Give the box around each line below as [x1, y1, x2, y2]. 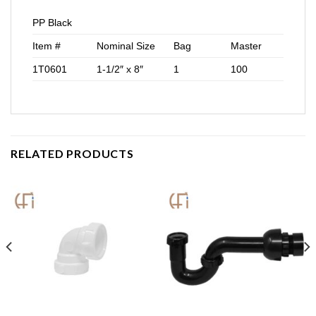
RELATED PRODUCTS [11, 147, 134, 161]
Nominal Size [97, 40, 156, 52]
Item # [32, 40, 61, 52]
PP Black [32, 17, 72, 29]
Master [231, 40, 262, 52]
